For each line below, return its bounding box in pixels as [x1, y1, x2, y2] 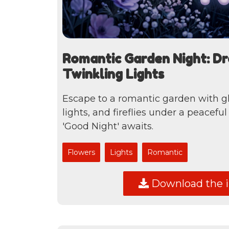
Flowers [67, 148, 95, 157]
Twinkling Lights [62, 66, 164, 82]
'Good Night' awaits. [62, 121, 153, 132]
